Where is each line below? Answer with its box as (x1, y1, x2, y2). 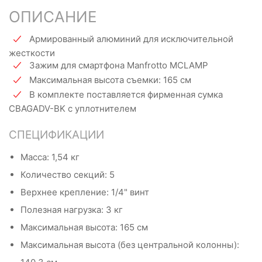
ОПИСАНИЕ (9, 7, 97, 26)
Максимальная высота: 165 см (20, 221, 148, 233)
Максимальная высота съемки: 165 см (29, 74, 191, 85)
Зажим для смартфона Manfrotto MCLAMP (29, 59, 208, 71)
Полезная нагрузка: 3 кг (20, 204, 123, 215)
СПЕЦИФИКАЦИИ (9, 127, 104, 142)
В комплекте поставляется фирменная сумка (29, 88, 223, 100)
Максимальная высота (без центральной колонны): (20, 239, 239, 250)
